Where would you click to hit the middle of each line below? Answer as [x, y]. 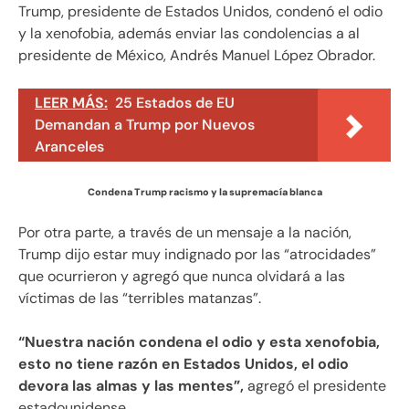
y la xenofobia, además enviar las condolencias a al [189, 33]
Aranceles [69, 146]
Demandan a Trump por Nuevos [145, 124]
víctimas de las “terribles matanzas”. [140, 298]
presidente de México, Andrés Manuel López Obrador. [197, 55]
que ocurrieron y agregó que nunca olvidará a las [182, 276]
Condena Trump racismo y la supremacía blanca [204, 191]
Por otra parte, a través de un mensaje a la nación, [185, 232]
